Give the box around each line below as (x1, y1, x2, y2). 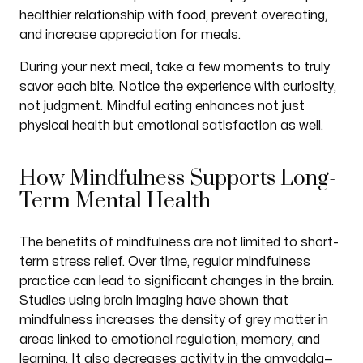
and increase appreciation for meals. (19, 28, 241, 41)
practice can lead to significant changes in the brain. (19, 275, 334, 288)
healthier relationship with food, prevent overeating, (19, 9, 327, 22)
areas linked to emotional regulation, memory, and (19, 333, 320, 346)
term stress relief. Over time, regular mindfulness (19, 255, 310, 268)
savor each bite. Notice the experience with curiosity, (19, 80, 336, 93)
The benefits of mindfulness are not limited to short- (19, 236, 339, 249)
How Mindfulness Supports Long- (19, 165, 335, 192)
